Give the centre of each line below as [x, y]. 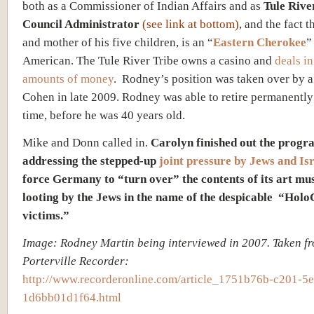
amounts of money [68, 78]
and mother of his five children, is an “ [118, 42]
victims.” [46, 215]
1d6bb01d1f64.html [72, 297]
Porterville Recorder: [76, 260]
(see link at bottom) [191, 23]
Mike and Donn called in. [87, 142]
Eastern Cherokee [260, 42]
